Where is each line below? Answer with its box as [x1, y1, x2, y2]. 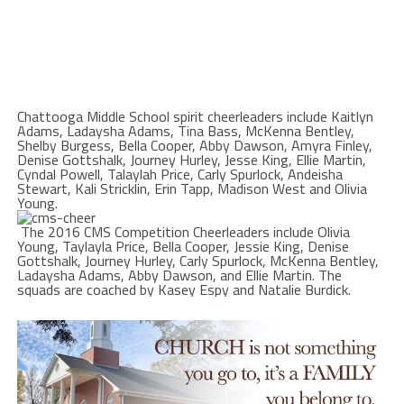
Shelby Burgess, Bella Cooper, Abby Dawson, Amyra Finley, [16, 133, 372, 156]
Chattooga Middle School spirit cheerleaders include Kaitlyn [16, 105, 373, 127]
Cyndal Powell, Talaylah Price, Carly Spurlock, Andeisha [16, 162, 343, 185]
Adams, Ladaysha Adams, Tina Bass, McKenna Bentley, [16, 119, 354, 142]
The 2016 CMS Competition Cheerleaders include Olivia [16, 220, 350, 243]
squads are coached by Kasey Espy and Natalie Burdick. [16, 278, 351, 300]
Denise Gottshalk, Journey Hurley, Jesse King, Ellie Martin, [16, 148, 366, 170]
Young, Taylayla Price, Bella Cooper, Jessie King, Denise [16, 234, 349, 257]
